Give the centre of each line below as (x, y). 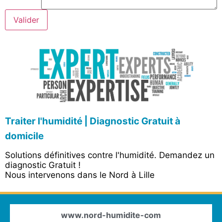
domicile (24, 136)
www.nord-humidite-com (111, 215)
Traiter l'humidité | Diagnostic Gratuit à (93, 121)
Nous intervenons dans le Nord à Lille (80, 175)
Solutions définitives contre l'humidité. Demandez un (110, 155)
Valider (26, 20)
